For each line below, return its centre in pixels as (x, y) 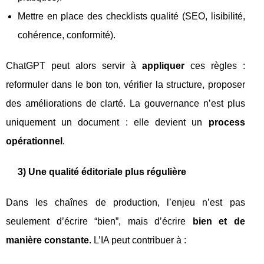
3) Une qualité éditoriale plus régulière (102, 172)
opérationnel (34, 141)
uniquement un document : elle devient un (107, 122)
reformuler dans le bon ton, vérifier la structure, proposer (126, 85)
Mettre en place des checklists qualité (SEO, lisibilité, (131, 16)
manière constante (47, 240)
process (227, 122)
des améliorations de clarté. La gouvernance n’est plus (126, 103)
